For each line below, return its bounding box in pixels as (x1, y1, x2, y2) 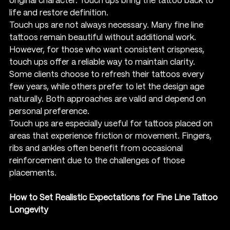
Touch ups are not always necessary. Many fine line (9, 21, 205, 29)
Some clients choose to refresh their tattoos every (9, 70, 206, 79)
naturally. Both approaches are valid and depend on (9, 95, 208, 103)
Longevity (9, 206, 48, 214)
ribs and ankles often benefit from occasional (9, 144, 185, 152)
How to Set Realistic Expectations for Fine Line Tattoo (9, 194, 220, 202)
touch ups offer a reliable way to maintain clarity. (9, 58, 197, 66)
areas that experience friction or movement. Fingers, (9, 132, 214, 140)
